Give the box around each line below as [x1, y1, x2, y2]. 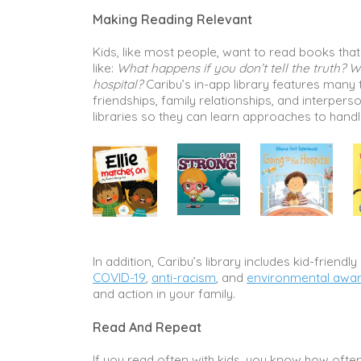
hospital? [93, 76, 146, 92]
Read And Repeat [93, 318, 201, 335]
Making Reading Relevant [93, 10, 252, 27]
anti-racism [151, 269, 216, 285]
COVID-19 [93, 269, 146, 285]
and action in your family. [93, 285, 239, 301]
